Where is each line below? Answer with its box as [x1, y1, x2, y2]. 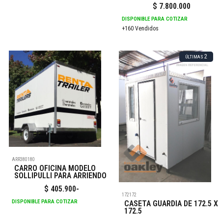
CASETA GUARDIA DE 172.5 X [124, 199, 219, 209]
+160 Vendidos [122, 25, 159, 32]
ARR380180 [12, 157, 35, 163]
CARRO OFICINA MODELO [14, 164, 96, 173]
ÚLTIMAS [185, 54, 203, 59]
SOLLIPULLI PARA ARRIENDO [14, 171, 107, 181]
